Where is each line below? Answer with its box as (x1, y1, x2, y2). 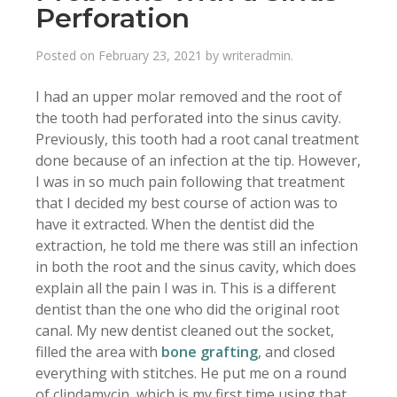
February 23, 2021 (98, 47, 202, 64)
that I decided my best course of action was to (35, 193, 338, 213)
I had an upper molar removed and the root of (35, 87, 342, 106)
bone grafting (161, 342, 258, 362)
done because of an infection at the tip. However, (35, 151, 361, 170)
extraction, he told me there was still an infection (35, 236, 358, 255)
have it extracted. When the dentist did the (35, 214, 315, 234)
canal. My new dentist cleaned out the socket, (35, 321, 334, 340)
